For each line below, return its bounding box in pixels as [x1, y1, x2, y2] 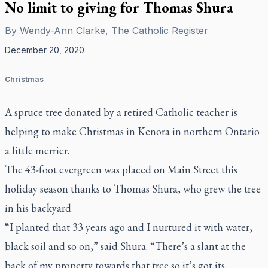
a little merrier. [5, 144, 69, 157]
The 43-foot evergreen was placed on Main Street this [5, 163, 237, 176]
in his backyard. [5, 201, 75, 215]
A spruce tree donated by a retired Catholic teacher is [5, 105, 237, 119]
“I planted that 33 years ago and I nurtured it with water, [5, 220, 252, 234]
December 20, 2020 [5, 45, 84, 55]
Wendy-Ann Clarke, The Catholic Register [20, 25, 208, 36]
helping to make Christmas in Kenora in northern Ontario [5, 124, 260, 138]
